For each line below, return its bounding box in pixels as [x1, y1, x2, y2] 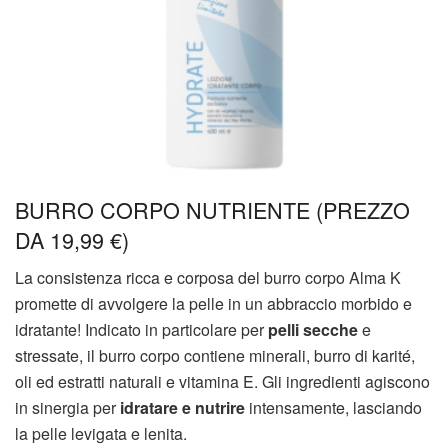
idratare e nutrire [120, 396, 245, 420]
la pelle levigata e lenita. [15, 422, 187, 446]
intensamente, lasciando [245, 396, 422, 420]
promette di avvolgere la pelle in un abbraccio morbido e [15, 292, 412, 316]
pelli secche [268, 318, 358, 342]
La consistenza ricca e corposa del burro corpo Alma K [15, 266, 401, 290]
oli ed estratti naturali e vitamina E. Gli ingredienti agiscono [15, 370, 430, 394]
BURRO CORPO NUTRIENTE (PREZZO [15, 193, 410, 225]
